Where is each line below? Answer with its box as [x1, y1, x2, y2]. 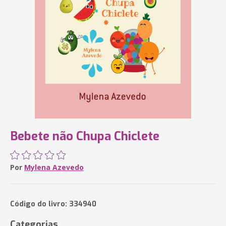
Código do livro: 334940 [10, 199, 96, 209]
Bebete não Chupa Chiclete [10, 128, 159, 144]
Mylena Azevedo [24, 162, 84, 172]
